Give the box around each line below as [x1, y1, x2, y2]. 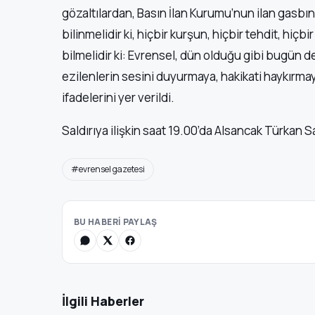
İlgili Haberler [62, 292, 144, 309]
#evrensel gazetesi [71, 163, 145, 175]
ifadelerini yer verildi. [62, 89, 174, 105]
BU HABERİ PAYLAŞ [74, 216, 157, 228]
